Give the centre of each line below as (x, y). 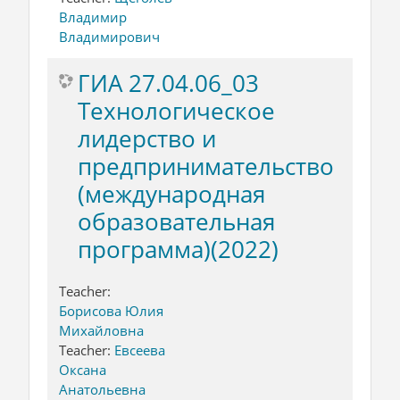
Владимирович (109, 36)
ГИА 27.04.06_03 (168, 83)
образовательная (176, 221)
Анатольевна (102, 389)
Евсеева (140, 350)
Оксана (83, 369)
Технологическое (176, 110)
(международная (171, 193)
